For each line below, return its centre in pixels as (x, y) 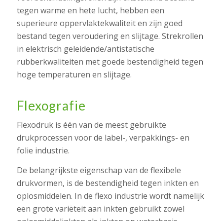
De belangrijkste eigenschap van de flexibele (99, 170)
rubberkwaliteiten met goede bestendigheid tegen (110, 62)
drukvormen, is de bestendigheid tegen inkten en (108, 183)
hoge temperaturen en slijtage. (74, 75)
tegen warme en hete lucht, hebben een (90, 11)
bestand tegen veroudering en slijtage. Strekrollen (110, 36)
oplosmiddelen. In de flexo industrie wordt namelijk (110, 196)
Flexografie (51, 106)
